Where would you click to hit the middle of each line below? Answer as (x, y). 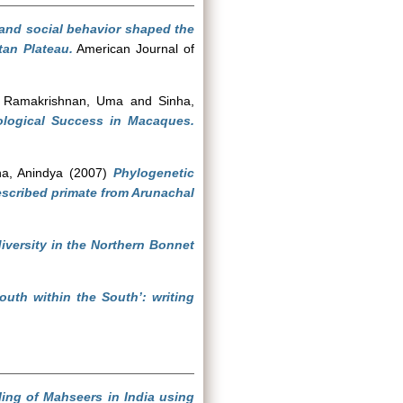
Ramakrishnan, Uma (63, 101)
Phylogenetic (154, 173)
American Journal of (134, 49)
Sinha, (177, 101)
